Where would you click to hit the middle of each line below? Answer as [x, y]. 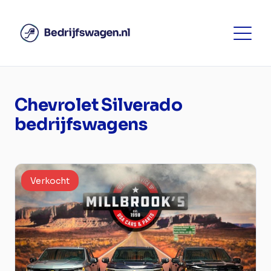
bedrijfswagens [81, 124]
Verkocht [50, 181]
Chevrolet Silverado [99, 105]
